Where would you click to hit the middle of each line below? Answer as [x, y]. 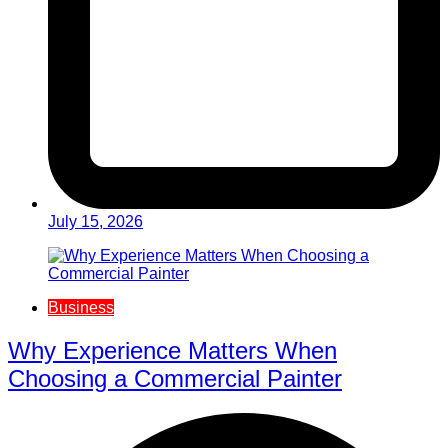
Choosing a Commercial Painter [175, 379]
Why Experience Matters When [172, 351]
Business [81, 308]
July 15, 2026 [95, 222]
